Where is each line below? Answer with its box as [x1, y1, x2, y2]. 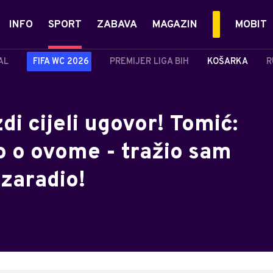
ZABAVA [97, 18, 137, 32]
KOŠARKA [207, 56, 248, 67]
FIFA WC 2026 [33, 56, 89, 67]
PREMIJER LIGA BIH [110, 56, 189, 67]
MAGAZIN [152, 18, 197, 32]
